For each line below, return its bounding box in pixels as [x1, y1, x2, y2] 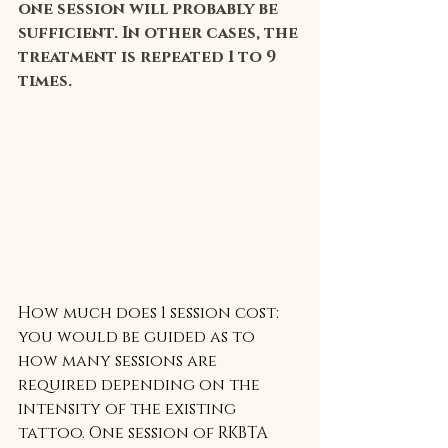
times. [18, 70, 72, 93]
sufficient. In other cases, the [18, 22, 302, 45]
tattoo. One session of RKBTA [18, 422, 271, 444]
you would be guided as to [18, 326, 259, 348]
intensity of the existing [18, 398, 240, 420]
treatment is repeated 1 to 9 [18, 46, 280, 69]
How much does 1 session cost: [18, 302, 279, 324]
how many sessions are [18, 350, 221, 372]
